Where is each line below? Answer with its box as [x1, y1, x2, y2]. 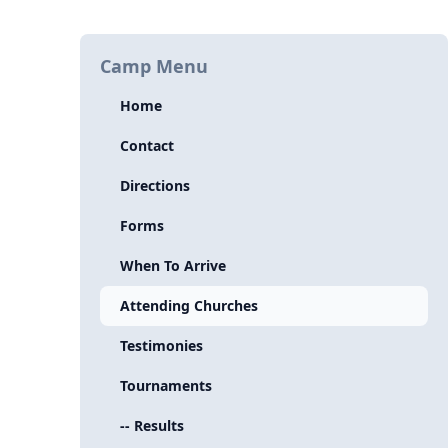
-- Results [120, 416, 184, 435]
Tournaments [120, 376, 212, 395]
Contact [120, 136, 174, 155]
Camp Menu [100, 54, 208, 78]
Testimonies [120, 336, 203, 355]
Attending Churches [120, 296, 258, 315]
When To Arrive [120, 256, 226, 275]
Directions [120, 176, 190, 195]
